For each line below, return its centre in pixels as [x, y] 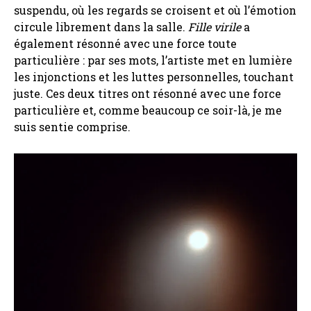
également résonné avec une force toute [125, 43]
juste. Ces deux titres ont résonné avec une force [148, 93]
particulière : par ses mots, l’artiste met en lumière [153, 60]
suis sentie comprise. [72, 126]
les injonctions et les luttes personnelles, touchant [154, 76]
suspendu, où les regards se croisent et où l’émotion [155, 10]
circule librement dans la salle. [101, 26]
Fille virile [215, 26]
